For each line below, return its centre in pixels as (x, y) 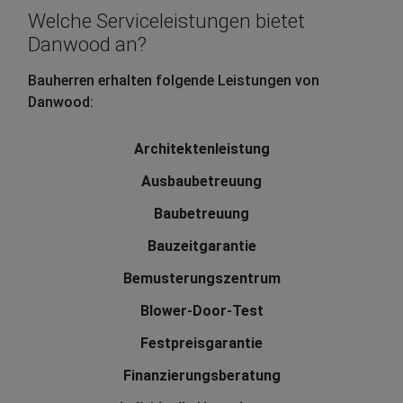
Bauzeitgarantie (201, 246)
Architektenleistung (201, 149)
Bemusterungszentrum (201, 279)
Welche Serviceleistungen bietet (166, 21)
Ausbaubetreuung (201, 182)
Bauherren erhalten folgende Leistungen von (174, 81)
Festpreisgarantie (201, 344)
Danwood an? (87, 45)
